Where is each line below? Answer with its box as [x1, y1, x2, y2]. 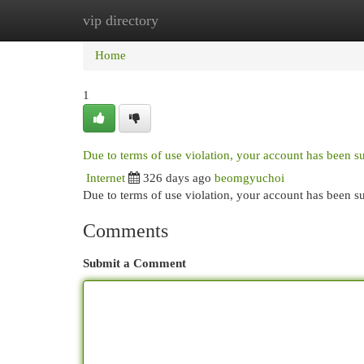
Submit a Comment [83, 257, 186, 270]
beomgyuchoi [214, 171, 284, 184]
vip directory [83, 12, 158, 28]
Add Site [275, 14, 319, 27]
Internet [86, 171, 125, 184]
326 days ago [143, 171, 211, 184]
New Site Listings [162, 14, 251, 27]
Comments [83, 220, 168, 241]
